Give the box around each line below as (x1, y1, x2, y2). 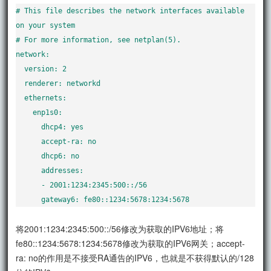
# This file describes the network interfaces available (16, 6, 245, 15)
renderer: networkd (16, 79, 25, 88)
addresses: (16, 166, 42, 175)
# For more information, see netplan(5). (16, 35, 181, 44)
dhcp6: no (16, 151, 42, 160)
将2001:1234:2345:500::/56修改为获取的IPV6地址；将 (16, 222, 224, 235)
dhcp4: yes (16, 122, 42, 131)
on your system (16, 21, 76, 30)
